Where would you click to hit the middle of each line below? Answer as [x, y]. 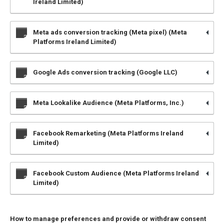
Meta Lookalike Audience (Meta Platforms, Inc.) [108, 103]
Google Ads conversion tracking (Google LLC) [105, 72]
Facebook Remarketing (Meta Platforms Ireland [108, 133]
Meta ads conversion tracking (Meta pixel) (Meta [110, 32]
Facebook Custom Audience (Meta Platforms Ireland [116, 173]
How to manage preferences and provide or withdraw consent [108, 219]
